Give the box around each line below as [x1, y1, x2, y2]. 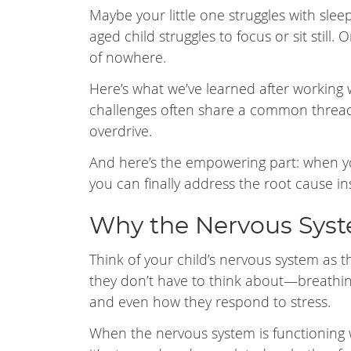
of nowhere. [89, 48, 166, 67]
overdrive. [89, 121, 152, 140]
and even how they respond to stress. [89, 292, 331, 311]
